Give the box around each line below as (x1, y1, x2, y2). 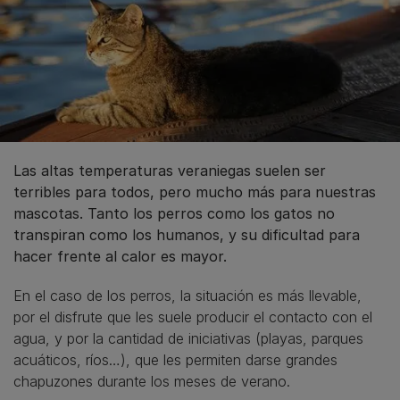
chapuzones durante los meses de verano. (13, 371, 290, 390)
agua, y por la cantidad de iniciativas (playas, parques (13, 329, 363, 347)
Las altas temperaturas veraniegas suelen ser (13, 161, 326, 179)
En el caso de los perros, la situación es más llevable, (13, 286, 362, 304)
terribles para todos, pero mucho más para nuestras (13, 182, 376, 201)
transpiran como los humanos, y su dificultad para (13, 225, 360, 244)
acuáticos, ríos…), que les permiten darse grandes (13, 350, 337, 369)
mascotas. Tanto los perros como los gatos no (13, 204, 335, 222)
